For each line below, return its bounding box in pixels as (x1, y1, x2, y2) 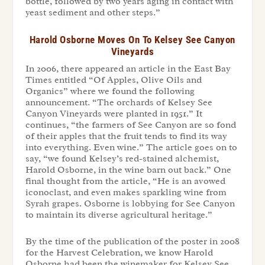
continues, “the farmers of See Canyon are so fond (25, 118, 236, 131)
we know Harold (142, 246, 213, 258)
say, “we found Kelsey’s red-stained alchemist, (25, 152, 219, 164)
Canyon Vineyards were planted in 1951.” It (25, 107, 202, 119)
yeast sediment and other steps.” (25, 7, 160, 19)
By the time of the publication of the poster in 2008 (25, 235, 240, 247)
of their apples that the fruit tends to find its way (25, 130, 227, 142)
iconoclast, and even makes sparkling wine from (25, 186, 227, 198)
